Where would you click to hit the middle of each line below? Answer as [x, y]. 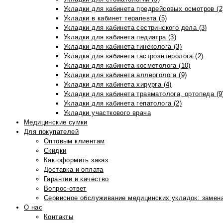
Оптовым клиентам [74, 141]
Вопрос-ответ [65, 188]
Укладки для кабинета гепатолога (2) [123, 103]
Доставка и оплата [74, 169]
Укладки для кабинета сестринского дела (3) [135, 28]
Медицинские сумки [56, 122]
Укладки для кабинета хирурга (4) [118, 84]
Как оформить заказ [76, 160]
